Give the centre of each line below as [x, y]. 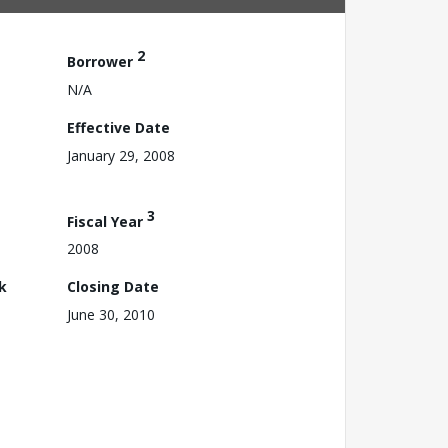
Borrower [102, 61]
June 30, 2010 [111, 315]
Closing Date [113, 287]
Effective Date [118, 127]
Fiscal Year [107, 221]
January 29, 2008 [121, 155]
